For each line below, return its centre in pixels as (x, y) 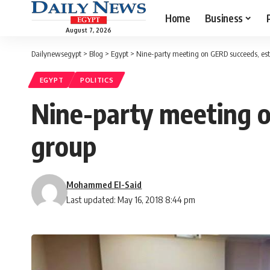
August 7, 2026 (89, 30)
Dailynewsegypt (56, 54)
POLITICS (97, 80)
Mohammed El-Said (104, 185)
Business (224, 18)
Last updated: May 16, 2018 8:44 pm (131, 200)
